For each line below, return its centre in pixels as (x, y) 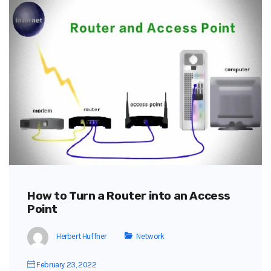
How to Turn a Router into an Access (129, 195)
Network (150, 237)
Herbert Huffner (81, 237)
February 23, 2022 (66, 264)
